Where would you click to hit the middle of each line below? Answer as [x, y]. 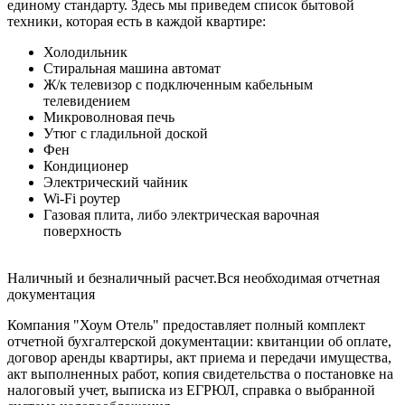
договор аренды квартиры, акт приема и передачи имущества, [199, 358]
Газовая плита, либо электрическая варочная [181, 215]
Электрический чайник [116, 182]
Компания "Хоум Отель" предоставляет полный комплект [186, 325]
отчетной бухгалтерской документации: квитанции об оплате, [199, 341]
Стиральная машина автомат [132, 68]
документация [51, 294]
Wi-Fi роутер [82, 198]
